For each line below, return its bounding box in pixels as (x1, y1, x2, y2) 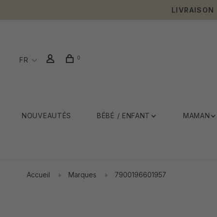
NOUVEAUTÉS (22, 111, 71, 120)
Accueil (27, 170, 50, 179)
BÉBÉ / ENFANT (97, 111, 151, 120)
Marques (68, 170, 96, 179)
